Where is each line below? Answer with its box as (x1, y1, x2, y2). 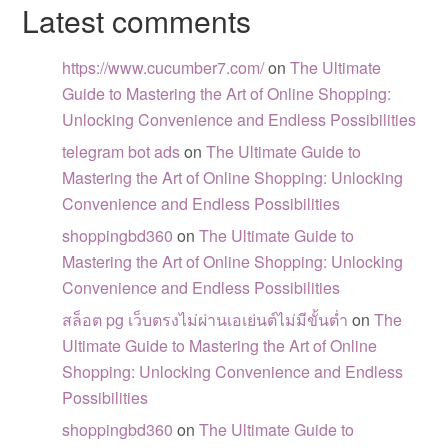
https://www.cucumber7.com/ (62, 56, 265, 79)
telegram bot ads (62, 140, 181, 163)
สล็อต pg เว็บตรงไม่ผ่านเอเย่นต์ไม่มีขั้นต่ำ (62, 308, 349, 331)
